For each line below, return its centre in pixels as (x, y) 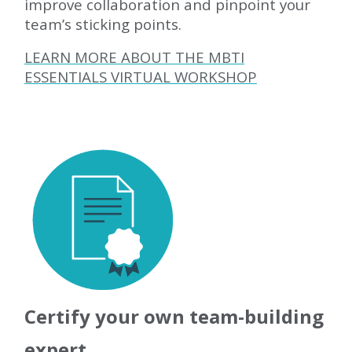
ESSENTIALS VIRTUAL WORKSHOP (141, 77)
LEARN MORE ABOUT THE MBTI (134, 57)
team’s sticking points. (103, 24)
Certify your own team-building (174, 316)
